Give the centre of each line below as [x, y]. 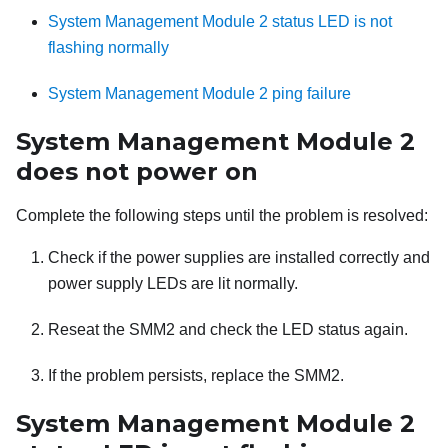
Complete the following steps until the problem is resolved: [222, 216]
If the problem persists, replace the [171, 376]
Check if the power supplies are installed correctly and [239, 258]
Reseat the [88, 330]
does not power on [137, 172]
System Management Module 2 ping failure [199, 94]
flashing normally [108, 48]
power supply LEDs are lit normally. [173, 284]
